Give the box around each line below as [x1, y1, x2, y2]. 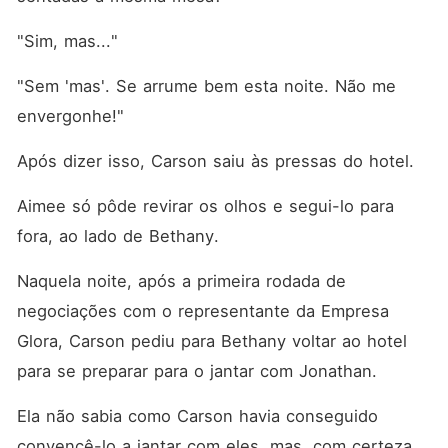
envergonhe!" [16, 106, 124, 126]
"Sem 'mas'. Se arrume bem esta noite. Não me [16, 76, 396, 96]
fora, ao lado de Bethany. [16, 226, 225, 246]
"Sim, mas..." [16, 31, 118, 51]
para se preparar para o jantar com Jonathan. [16, 361, 383, 381]
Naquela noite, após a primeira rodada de [16, 271, 346, 291]
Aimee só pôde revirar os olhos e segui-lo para [16, 196, 394, 216]
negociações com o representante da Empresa [16, 301, 389, 321]
